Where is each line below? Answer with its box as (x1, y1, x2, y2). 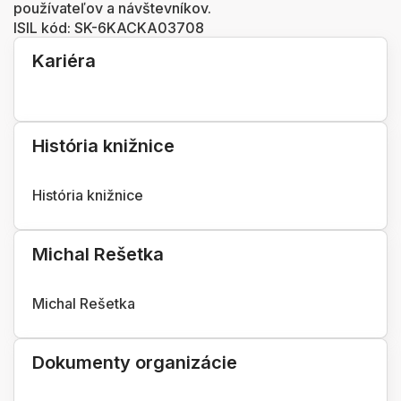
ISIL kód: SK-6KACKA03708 (13, 18, 204, 37)
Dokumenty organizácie (32, 351, 237, 373)
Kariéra (32, 49, 96, 72)
